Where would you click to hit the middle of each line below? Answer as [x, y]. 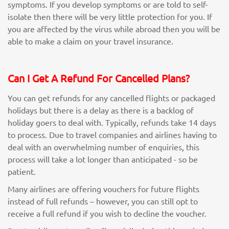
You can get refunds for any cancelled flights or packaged [111, 98]
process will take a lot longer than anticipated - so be [103, 159]
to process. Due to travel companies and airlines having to [112, 134]
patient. [23, 171]
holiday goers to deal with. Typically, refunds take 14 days [112, 122]
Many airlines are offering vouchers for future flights [104, 189]
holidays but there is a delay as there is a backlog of [101, 110]
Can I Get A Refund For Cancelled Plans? [99, 78]
